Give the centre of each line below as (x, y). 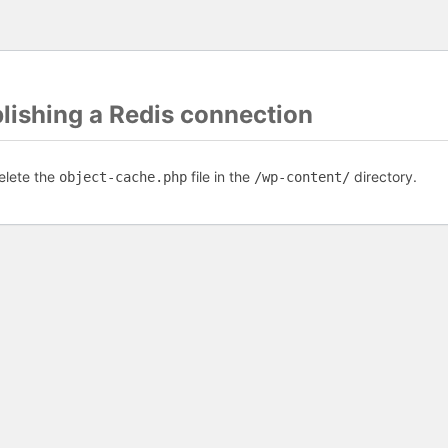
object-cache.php (123, 177)
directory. (383, 176)
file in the (220, 176)
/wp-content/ (302, 177)
